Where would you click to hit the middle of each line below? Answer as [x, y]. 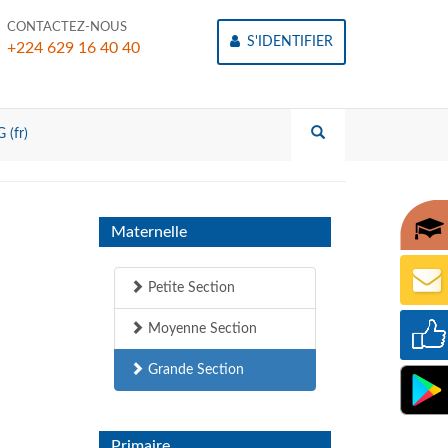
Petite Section [189, 288]
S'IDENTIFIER [288, 42]
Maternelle [148, 232]
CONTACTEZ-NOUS [67, 27]
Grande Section [193, 370]
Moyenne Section [200, 329]
